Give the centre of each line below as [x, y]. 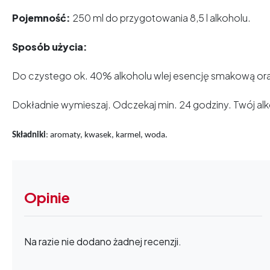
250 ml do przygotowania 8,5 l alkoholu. [162, 17]
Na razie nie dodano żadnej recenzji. [103, 241]
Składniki [29, 135]
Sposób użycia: [50, 46]
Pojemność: [42, 17]
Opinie [47, 197]
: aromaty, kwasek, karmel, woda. [107, 135]
